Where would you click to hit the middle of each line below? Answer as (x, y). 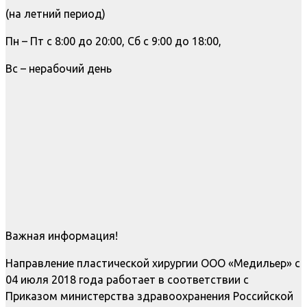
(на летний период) (56, 14)
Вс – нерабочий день (59, 69)
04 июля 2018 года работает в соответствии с (127, 280)
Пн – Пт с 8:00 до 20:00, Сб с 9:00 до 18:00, (113, 41)
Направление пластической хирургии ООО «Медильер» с (153, 263)
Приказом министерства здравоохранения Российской (149, 296)
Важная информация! (62, 236)
